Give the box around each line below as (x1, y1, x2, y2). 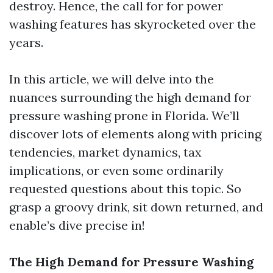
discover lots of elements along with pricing (9, 126, 261, 141)
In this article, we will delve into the (9, 71, 214, 87)
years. (9, 35, 43, 50)
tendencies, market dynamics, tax (9, 144, 202, 160)
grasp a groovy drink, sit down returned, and (9, 199, 263, 214)
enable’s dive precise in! (9, 218, 145, 233)
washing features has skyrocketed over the (9, 16, 256, 32)
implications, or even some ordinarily (9, 163, 224, 178)
